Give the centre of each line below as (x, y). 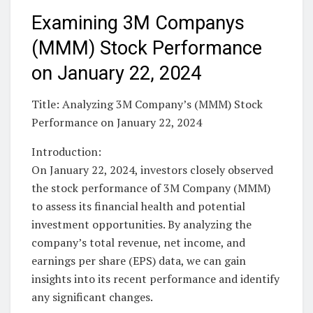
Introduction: (66, 152)
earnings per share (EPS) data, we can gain (139, 261)
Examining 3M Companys (138, 23)
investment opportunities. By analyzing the (141, 225)
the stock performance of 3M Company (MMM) (151, 188)
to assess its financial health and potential (138, 206)
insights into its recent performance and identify (155, 279)
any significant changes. (92, 297)
